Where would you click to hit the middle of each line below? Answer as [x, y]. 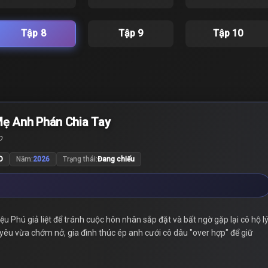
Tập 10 [228, 33]
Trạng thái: [80, 159]
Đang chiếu [116, 159]
